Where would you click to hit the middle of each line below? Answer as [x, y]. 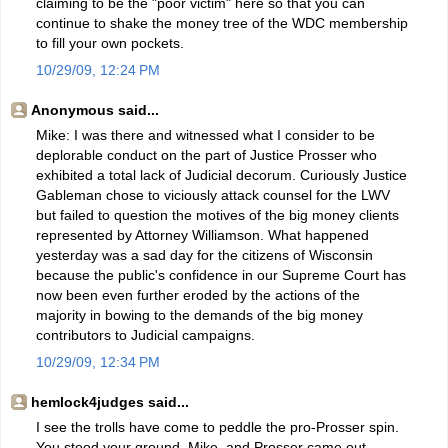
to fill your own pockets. [110, 42]
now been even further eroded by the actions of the [198, 294]
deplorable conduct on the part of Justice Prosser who [206, 154]
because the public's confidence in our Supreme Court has [221, 274]
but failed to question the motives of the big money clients [217, 214]
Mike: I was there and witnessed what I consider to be [205, 134]
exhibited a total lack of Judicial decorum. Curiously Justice [221, 174]
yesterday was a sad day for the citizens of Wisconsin [204, 254]
